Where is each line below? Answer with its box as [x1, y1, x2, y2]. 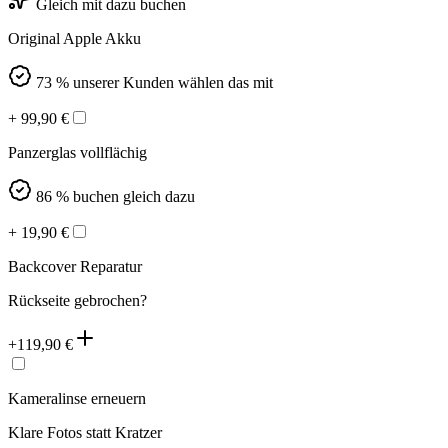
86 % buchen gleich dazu [36, 188, 195, 206]
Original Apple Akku [8, 30, 141, 48]
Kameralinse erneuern [8, 390, 146, 408]
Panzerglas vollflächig [8, 144, 147, 162]
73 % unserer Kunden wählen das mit [36, 74, 273, 92]
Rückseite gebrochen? [8, 292, 147, 310]
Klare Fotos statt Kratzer [8, 424, 162, 442]
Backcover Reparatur [8, 258, 142, 276]
